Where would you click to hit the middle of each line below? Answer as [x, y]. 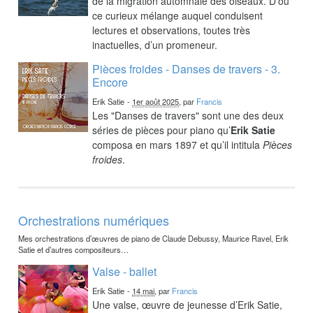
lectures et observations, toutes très [172, 30]
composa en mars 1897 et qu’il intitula [178, 144]
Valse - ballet [125, 271]
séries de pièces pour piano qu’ [162, 130]
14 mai [144, 290]
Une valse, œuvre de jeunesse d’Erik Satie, [188, 304]
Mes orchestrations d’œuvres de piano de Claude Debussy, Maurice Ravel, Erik [154, 238]
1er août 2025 [156, 101]
